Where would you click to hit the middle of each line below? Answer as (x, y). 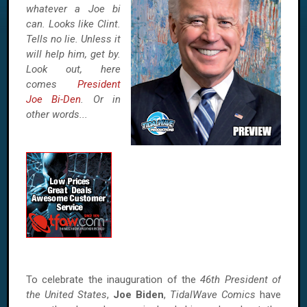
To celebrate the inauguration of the (113, 280)
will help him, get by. (73, 54)
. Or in (101, 99)
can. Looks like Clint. (73, 24)
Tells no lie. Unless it (73, 39)
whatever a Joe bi (73, 9)
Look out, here (73, 69)
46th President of (241, 280)
